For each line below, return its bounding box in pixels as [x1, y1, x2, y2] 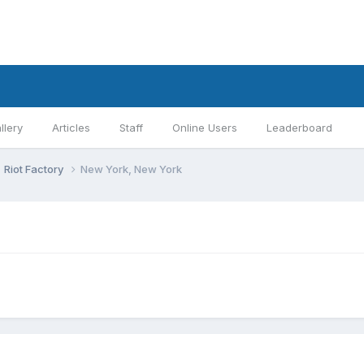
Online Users [172, 121, 237, 134]
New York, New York [80, 162, 182, 175]
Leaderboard [266, 121, 332, 134]
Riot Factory [4, 162, 66, 175]
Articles [52, 121, 90, 134]
